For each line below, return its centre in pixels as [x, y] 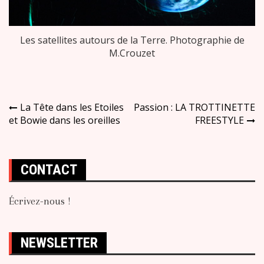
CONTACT [49, 169]
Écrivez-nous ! [40, 201]
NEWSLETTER [59, 242]
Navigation [45, 109]
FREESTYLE [220, 120]
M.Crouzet [132, 53]
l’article [34, 145]
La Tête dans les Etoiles [72, 107]
